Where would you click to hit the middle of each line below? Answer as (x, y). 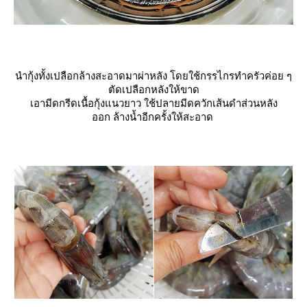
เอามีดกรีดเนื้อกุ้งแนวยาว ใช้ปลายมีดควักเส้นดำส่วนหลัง (153, 103)
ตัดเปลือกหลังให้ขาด (153, 90)
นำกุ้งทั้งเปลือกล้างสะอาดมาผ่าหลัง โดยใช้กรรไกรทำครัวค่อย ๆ (153, 76)
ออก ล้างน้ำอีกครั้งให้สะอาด (153, 117)
